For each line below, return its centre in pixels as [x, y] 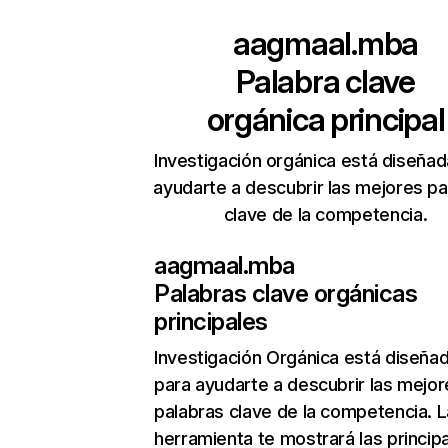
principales [211, 321]
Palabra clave [325, 81]
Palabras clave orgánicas [286, 293]
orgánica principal [325, 119]
